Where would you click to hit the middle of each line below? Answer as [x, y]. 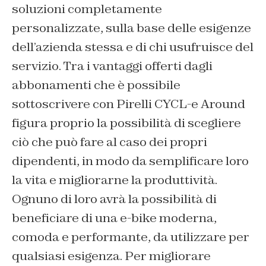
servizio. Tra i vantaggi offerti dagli [112, 66]
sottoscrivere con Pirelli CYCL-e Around [129, 104]
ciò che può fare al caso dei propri [110, 142]
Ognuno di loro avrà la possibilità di [114, 199]
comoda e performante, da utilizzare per [131, 237]
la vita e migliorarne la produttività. [115, 180]
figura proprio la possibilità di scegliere [126, 123]
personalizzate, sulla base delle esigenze [132, 28]
